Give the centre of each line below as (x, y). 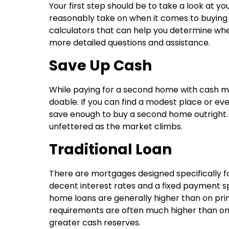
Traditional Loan (110, 149)
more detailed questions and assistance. (130, 42)
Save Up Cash (100, 65)
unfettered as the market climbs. (116, 126)
